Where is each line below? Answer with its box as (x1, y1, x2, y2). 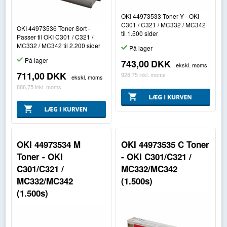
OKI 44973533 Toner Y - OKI (121, 11, 200, 20)
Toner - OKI (16, 150, 63, 163)
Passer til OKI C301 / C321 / (16, 32, 93, 41)
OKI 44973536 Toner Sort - (16, 23, 90, 32)
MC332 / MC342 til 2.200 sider (16, 41, 100, 50)
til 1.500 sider (121, 28, 159, 37)
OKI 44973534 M (16, 138, 81, 151)
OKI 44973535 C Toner (121, 138, 210, 151)
